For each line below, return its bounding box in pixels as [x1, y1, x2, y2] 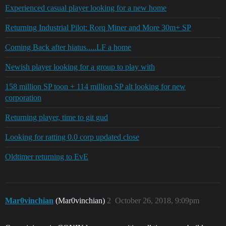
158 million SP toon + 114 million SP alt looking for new [5, 82, 186, 91]
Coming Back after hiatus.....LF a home [5, 43, 131, 52]
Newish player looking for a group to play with [5, 63, 155, 72]
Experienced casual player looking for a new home [5, 4, 166, 13]
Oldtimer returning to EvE [5, 152, 88, 161]
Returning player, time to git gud [5, 113, 108, 122]
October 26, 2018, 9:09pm [115, 196, 199, 205]
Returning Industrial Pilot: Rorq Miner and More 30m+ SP [5, 23, 191, 32]
